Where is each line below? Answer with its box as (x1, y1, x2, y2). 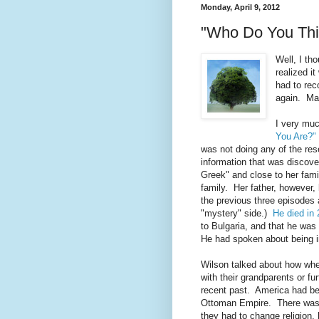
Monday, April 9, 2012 (201, 3, 280, 12)
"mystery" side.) (201, 207, 273, 219)
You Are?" (276, 130, 317, 142)
